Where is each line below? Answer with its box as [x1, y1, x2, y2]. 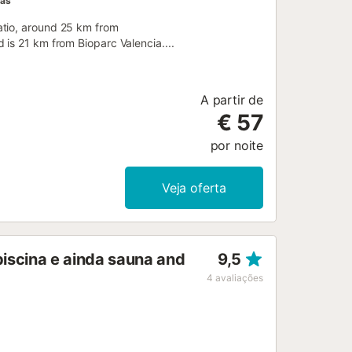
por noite [210, 137, 263, 154]
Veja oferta [161, 180, 227, 196]
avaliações [215, 272, 263, 284]
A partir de [200, 92, 263, 108]
